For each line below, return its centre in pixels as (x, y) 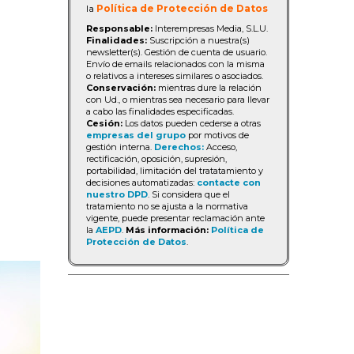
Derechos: (179, 147)
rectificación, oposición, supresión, (156, 159)
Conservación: (121, 88)
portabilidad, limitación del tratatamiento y (175, 171)
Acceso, (220, 147)
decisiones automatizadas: (141, 183)
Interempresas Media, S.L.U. (210, 28)
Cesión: (104, 123)
